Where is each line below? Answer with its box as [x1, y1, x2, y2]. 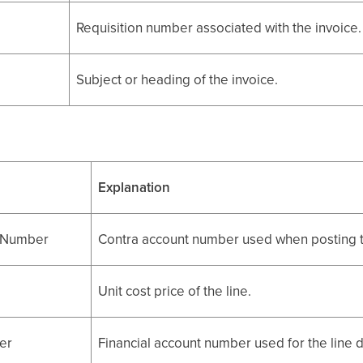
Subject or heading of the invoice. [76, 70, 279, 90]
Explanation [98, 177, 171, 197]
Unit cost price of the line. [98, 281, 252, 301]
